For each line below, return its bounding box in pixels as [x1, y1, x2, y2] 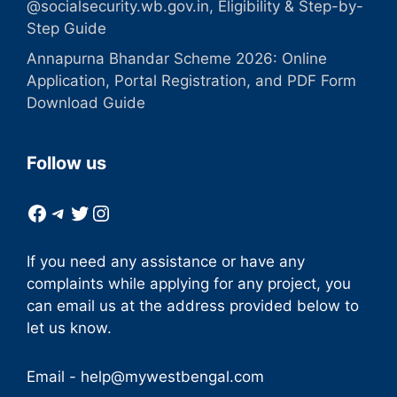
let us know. [27, 318, 112, 337]
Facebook [26, 198, 124, 225]
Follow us [27, 152, 106, 174]
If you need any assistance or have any [27, 252, 305, 270]
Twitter [68, 198, 140, 225]
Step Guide [27, 19, 106, 38]
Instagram [90, 198, 191, 225]
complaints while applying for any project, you [27, 274, 351, 292]
